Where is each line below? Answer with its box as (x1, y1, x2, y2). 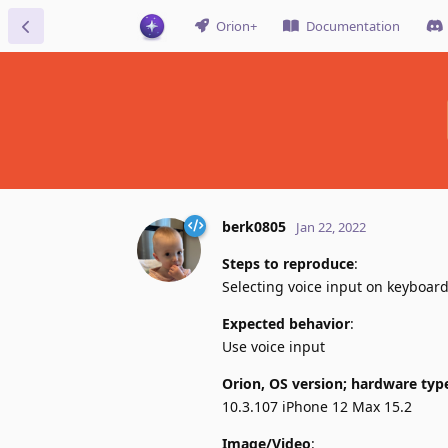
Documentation (306, 17, 400, 35)
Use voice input (222, 336, 325, 356)
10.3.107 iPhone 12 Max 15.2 (222, 396, 412, 416)
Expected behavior (222, 313, 350, 333)
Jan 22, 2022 (296, 217, 366, 236)
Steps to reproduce (222, 253, 354, 273)
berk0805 (222, 216, 286, 236)
